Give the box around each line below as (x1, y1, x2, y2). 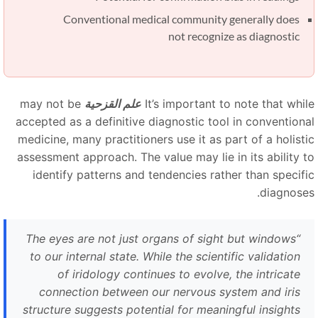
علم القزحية (93, 97, 150, 111)
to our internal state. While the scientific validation (38, 249, 309, 264)
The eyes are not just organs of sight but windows (34, 231, 305, 246)
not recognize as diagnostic (177, 29, 308, 43)
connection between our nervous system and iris (48, 285, 309, 300)
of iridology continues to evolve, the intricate (66, 267, 309, 282)
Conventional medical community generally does (72, 12, 308, 26)
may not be (28, 97, 89, 111)
